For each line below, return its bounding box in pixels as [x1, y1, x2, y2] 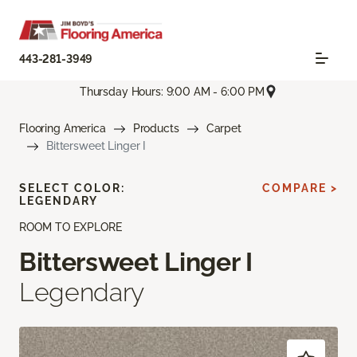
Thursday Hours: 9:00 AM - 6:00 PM [79, 84, 265, 98]
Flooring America [19, 122, 106, 135]
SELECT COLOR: [19, 182, 125, 195]
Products [132, 122, 179, 135]
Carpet [206, 122, 241, 135]
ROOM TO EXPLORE [19, 221, 122, 234]
